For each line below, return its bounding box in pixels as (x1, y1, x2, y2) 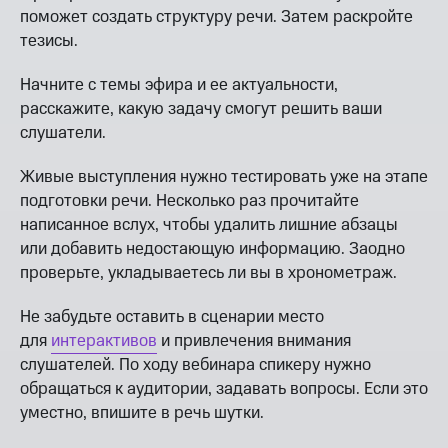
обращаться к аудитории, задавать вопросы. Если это (20, 376, 428, 401)
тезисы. (20, 28, 78, 53)
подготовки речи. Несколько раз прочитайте (20, 188, 359, 213)
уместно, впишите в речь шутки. (20, 400, 264, 425)
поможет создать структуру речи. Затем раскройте (20, 4, 413, 29)
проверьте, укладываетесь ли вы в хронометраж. (20, 260, 397, 285)
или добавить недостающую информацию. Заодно (20, 236, 405, 261)
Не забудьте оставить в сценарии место (20, 304, 324, 329)
